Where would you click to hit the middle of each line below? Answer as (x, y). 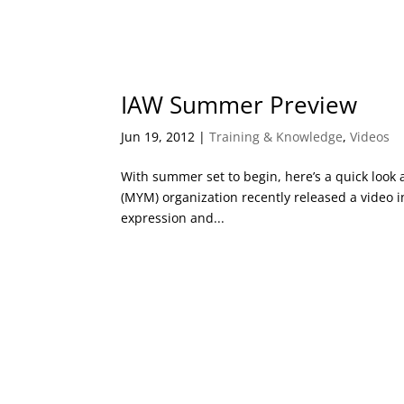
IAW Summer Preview (239, 105)
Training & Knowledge (276, 137)
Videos (370, 137)
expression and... (173, 218)
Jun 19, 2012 (158, 137)
